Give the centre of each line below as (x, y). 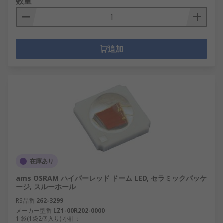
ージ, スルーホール (46, 186)
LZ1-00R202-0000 (79, 210)
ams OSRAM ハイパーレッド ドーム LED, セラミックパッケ (111, 178)
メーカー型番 (34, 210)
